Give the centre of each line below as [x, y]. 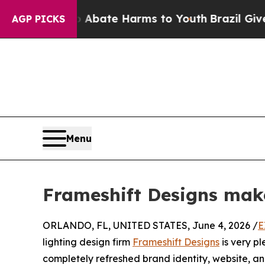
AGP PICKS [38, 19]
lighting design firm [88, 242]
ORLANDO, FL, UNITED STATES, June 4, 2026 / [150, 225]
